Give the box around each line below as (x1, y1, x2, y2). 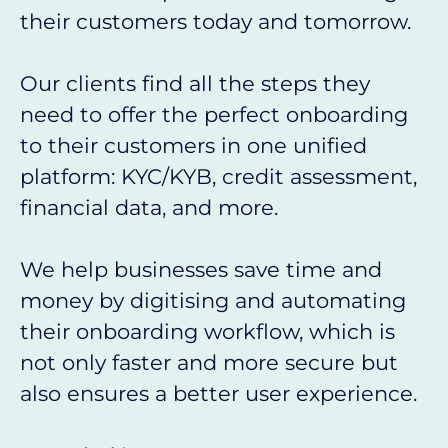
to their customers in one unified (20, 133, 367, 158)
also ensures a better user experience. (20, 381, 417, 406)
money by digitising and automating (20, 288, 406, 313)
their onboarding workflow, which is (20, 319, 395, 344)
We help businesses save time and (20, 257, 382, 282)
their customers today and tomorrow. (20, 9, 411, 34)
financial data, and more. (20, 195, 278, 220)
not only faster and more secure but (20, 350, 398, 375)
